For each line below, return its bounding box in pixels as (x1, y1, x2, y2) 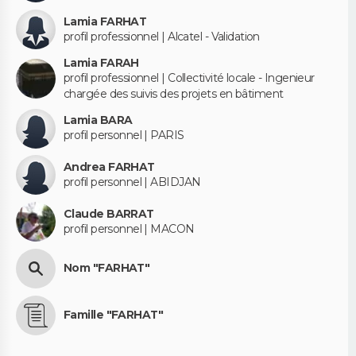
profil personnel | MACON (64, 221, 195, 236)
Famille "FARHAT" (64, 308, 164, 323)
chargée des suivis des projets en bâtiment (64, 86, 284, 101)
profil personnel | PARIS (64, 128, 184, 143)
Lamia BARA (64, 113, 133, 128)
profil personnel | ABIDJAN (64, 174, 201, 189)
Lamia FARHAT (64, 14, 147, 29)
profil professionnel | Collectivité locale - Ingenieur (64, 70, 315, 85)
